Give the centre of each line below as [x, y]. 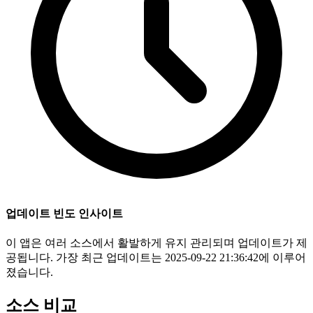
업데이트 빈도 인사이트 [64, 213]
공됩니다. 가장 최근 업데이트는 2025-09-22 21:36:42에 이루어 [156, 257]
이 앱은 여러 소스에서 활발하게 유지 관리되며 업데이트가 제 [156, 242]
